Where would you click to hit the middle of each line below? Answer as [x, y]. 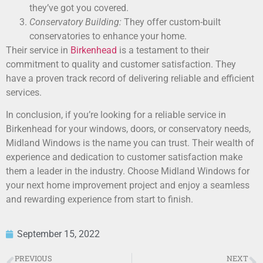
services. [24, 93]
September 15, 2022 [58, 234]
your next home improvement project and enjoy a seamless [128, 186]
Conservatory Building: [75, 22]
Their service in [38, 50]
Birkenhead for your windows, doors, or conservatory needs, [128, 129]
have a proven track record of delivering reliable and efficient [130, 79]
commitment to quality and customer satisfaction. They [121, 65]
